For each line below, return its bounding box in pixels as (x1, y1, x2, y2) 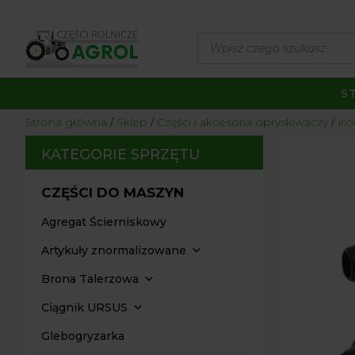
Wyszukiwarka (197, 30, 281, 44)
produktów (197, 41, 261, 55)
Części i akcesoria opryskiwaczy (157, 115, 328, 129)
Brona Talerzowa (41, 272, 139, 286)
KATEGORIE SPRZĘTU (41, 146, 200, 163)
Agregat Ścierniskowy (41, 215, 166, 229)
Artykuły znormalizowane (41, 243, 186, 258)
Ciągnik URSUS (41, 300, 128, 315)
